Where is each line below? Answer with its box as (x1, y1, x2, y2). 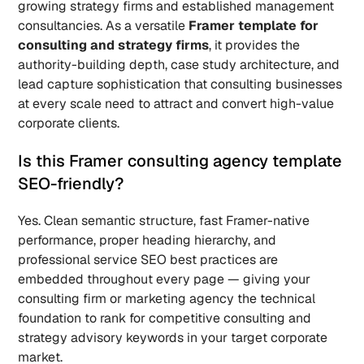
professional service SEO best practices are (18, 251, 279, 268)
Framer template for (188, 17, 319, 34)
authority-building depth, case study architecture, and (18, 56, 340, 73)
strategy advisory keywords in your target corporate (18, 329, 328, 346)
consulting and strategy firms (18, 37, 210, 54)
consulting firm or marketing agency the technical (18, 290, 316, 307)
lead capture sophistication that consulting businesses (18, 76, 343, 93)
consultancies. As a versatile (18, 17, 189, 34)
